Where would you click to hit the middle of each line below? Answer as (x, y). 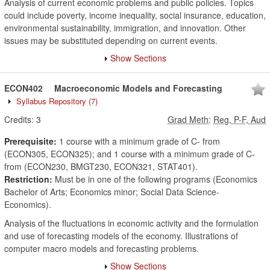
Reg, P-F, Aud (240, 119)
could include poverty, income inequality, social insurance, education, (135, 15)
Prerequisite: (30, 141)
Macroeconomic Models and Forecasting (138, 88)
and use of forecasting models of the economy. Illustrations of (121, 236)
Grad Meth (188, 119)
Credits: (19, 119)
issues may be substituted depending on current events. (111, 40)
